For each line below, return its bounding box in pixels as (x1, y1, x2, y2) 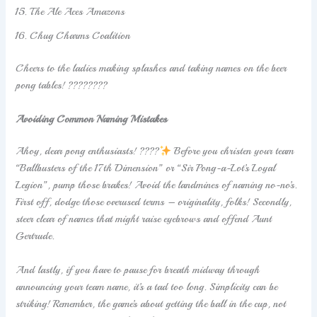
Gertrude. (16, 229, 55, 243)
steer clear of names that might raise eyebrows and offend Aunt (16, 212, 272, 226)
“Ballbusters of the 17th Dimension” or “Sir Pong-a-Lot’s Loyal (16, 161, 276, 175)
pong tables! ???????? (16, 79, 108, 92)
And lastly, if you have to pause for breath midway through (16, 263, 260, 276)
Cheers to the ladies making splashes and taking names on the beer (16, 62, 287, 75)
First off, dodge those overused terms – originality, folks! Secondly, (16, 195, 292, 209)
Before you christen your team (171, 144, 294, 158)
